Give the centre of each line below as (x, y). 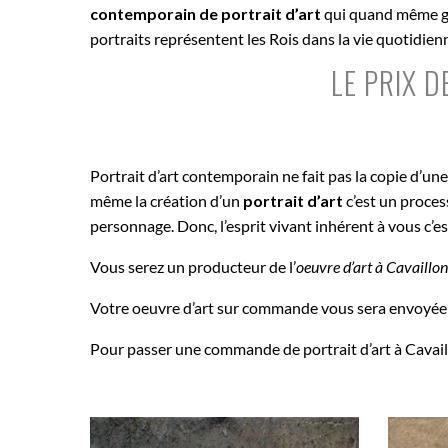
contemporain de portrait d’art (205, 13)
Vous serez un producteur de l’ (193, 266)
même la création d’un (166, 200)
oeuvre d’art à (339, 266)
